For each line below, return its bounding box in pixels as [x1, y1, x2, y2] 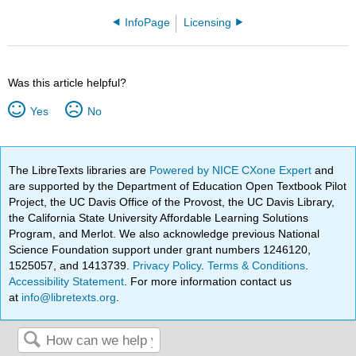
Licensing [184, 16, 232, 29]
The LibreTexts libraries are [9, 163, 150, 176]
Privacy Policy [133, 258, 202, 272]
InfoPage [124, 16, 170, 29]
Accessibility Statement [9, 274, 125, 288]
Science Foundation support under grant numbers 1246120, [9, 242, 311, 256]
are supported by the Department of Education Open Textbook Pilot [9, 179, 347, 192]
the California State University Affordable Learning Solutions [9, 211, 309, 224]
